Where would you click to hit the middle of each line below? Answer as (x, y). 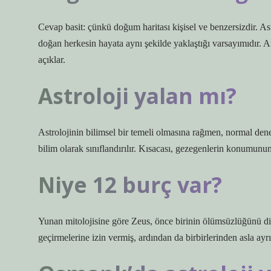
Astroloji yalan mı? (137, 96)
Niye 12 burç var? (130, 184)
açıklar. (52, 60)
